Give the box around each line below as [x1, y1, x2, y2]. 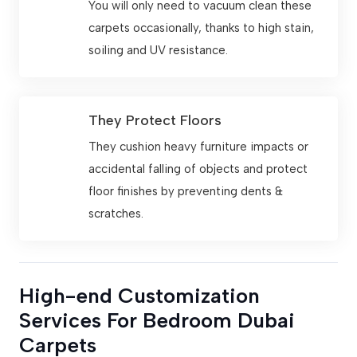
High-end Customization [19, 283, 260, 309]
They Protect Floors [88, 112, 222, 130]
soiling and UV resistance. [88, 42, 228, 57]
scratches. [88, 206, 143, 222]
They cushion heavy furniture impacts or [88, 139, 308, 155]
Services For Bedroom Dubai [19, 308, 295, 334]
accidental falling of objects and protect [88, 162, 308, 177]
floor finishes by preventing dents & [88, 184, 283, 199]
